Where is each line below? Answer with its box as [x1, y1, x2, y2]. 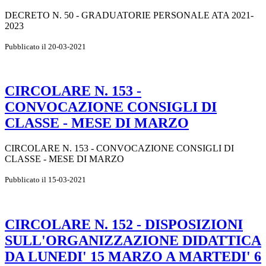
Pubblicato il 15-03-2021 [5, 175, 86, 185]
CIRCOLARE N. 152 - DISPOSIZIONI [5, 217, 243, 233]
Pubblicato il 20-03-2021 [5, 42, 86, 51]
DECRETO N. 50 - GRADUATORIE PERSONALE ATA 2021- [5, 9, 254, 20]
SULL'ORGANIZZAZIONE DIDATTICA [5, 233, 261, 249]
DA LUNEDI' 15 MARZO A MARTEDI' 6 [5, 249, 261, 265]
